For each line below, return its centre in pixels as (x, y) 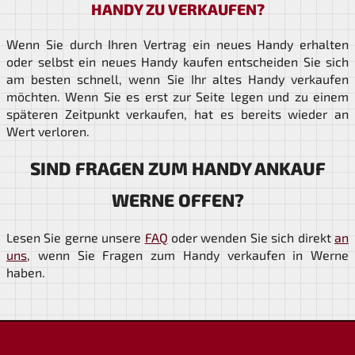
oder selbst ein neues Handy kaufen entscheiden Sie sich (177, 62)
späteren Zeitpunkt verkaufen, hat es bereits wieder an (177, 114)
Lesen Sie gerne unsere (76, 238)
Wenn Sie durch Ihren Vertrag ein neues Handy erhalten (177, 44)
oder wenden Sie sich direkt (251, 238)
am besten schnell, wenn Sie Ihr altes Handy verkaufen (177, 79)
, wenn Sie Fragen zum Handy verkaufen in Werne (188, 255)
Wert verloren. (48, 132)
